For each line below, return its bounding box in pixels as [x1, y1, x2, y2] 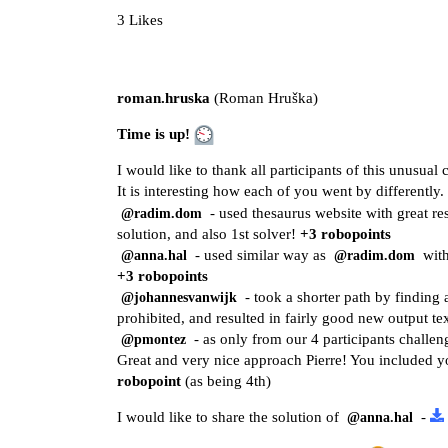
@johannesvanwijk [121, 289, 237, 305]
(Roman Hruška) [210, 89, 318, 106]
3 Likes [117, 11, 163, 28]
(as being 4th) [181, 372, 271, 389]
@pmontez [121, 331, 186, 347]
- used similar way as [191, 246, 330, 263]
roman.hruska [117, 89, 210, 106]
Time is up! [117, 125, 190, 142]
